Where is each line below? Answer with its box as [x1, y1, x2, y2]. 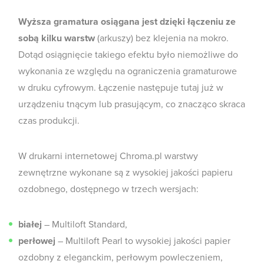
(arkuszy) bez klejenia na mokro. [95, 32, 229, 44]
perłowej [18, 235, 55, 247]
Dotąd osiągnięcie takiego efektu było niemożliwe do [18, 49, 238, 61]
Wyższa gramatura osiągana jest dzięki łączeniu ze [18, 16, 236, 28]
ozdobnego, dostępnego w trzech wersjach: [18, 183, 199, 195]
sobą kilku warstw [18, 32, 95, 44]
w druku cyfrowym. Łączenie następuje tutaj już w [18, 82, 223, 94]
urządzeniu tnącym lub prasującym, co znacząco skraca [18, 98, 245, 110]
